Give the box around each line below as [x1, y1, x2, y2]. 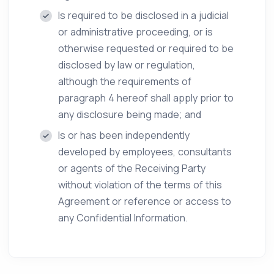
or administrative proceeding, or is [58, 25, 213, 39]
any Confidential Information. [58, 211, 188, 224]
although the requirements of [58, 75, 191, 88]
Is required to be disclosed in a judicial [58, 9, 229, 22]
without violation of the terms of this [58, 178, 222, 191]
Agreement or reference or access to [58, 194, 231, 208]
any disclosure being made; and [58, 108, 201, 121]
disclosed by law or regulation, [58, 58, 195, 72]
